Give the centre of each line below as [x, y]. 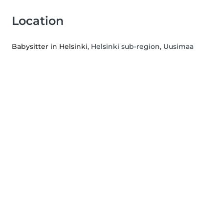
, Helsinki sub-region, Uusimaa [141, 46]
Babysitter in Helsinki [50, 46]
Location [38, 21]
